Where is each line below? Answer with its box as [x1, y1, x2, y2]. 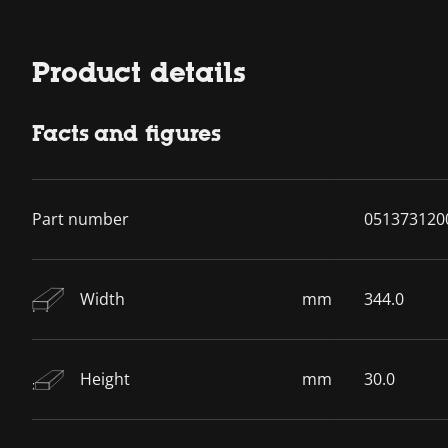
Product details [32, 56, 246, 89]
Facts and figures [32, 121, 221, 147]
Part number [32, 208, 129, 231]
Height [80, 368, 130, 391]
